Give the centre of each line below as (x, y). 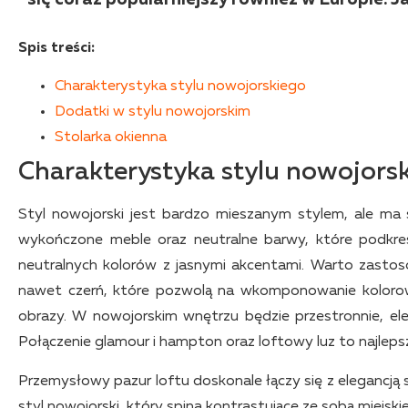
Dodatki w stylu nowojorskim (153, 112)
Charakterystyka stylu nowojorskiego (180, 87)
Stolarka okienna (111, 138)
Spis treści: (56, 48)
